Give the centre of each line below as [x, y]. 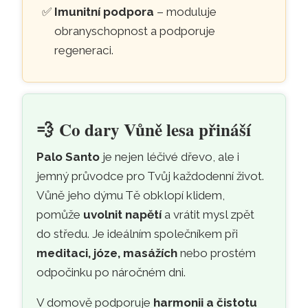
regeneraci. [84, 50]
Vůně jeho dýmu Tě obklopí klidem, [131, 195]
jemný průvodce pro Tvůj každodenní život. [151, 176]
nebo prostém [217, 253]
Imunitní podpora [104, 11]
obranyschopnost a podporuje [134, 31]
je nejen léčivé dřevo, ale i [170, 156]
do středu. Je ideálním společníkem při [137, 233]
